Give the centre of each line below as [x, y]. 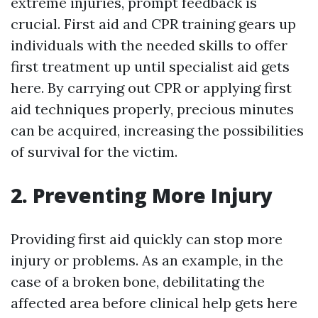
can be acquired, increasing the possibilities [157, 130]
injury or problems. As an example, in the [147, 260]
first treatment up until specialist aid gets [150, 66]
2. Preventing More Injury [142, 195]
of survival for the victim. [94, 152]
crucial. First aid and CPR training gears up [153, 24]
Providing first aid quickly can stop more [147, 239]
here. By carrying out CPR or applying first [151, 88]
